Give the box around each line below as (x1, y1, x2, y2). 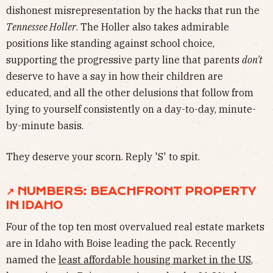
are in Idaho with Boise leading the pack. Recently (6, 237, 236, 250)
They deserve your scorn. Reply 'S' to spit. (6, 151, 200, 163)
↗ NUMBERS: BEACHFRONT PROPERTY (6, 185, 256, 198)
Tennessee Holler (6, 21, 76, 34)
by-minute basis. (6, 119, 83, 132)
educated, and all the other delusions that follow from (6, 87, 253, 99)
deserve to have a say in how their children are (6, 70, 223, 83)
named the (6, 253, 58, 266)
